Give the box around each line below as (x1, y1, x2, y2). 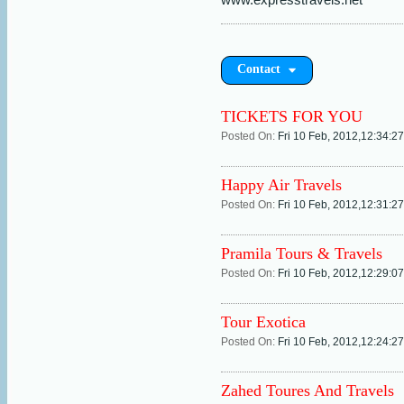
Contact (237, 62, 289, 76)
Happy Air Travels (221, 176, 342, 194)
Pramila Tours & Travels (221, 244, 382, 262)
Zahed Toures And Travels (221, 381, 394, 399)
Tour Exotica (221, 313, 306, 331)
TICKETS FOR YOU (221, 107, 363, 125)
